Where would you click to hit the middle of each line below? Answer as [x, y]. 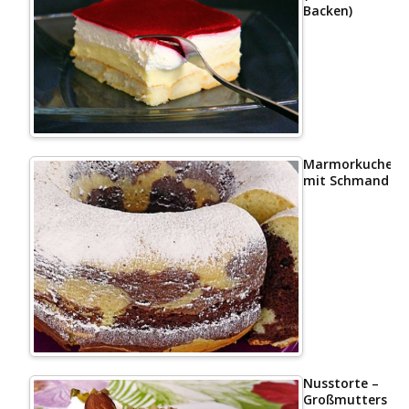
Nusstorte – [341, 383]
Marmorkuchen [352, 163]
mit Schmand [346, 180]
